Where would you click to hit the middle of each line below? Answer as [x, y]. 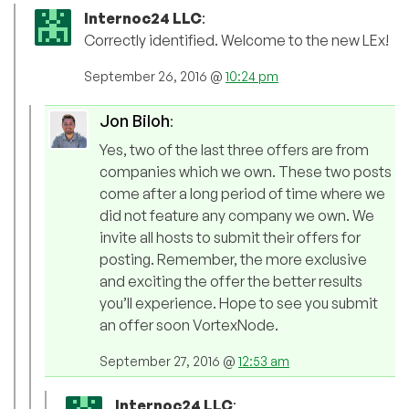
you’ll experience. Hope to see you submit [239, 304]
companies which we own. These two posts [246, 172]
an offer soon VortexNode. [189, 325]
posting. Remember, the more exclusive [233, 260]
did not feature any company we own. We [237, 216]
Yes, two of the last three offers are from [234, 150]
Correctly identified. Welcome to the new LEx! [236, 41]
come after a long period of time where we [242, 194]
